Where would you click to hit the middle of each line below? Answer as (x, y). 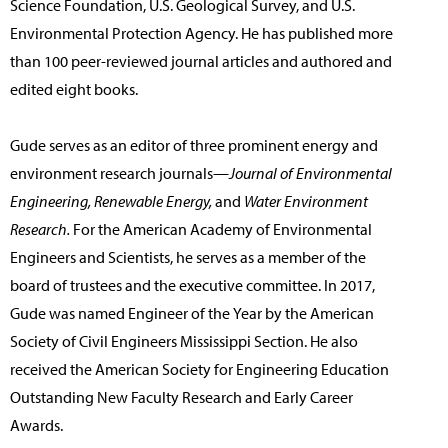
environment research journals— (119, 173)
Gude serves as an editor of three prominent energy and (194, 145)
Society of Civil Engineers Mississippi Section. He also (184, 341)
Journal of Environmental (310, 173)
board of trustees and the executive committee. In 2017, (192, 285)
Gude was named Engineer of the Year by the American (192, 313)
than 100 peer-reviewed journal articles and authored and (201, 61)
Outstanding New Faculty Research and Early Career (181, 397)
